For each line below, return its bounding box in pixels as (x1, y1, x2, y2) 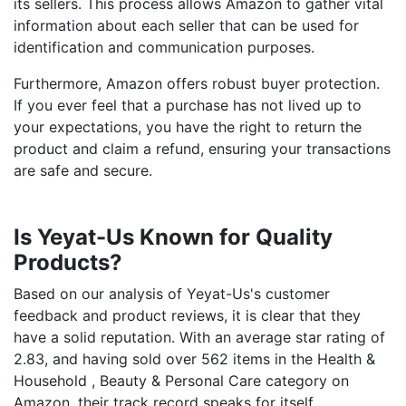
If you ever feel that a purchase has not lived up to (14, 96, 362, 114)
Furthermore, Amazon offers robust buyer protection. (14, 74, 380, 92)
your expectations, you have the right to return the (14, 118, 362, 136)
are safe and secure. (14, 161, 152, 179)
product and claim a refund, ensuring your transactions (14, 140, 391, 158)
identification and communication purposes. (14, 38, 314, 56)
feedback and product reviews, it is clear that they (14, 306, 361, 324)
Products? (14, 249, 122, 275)
